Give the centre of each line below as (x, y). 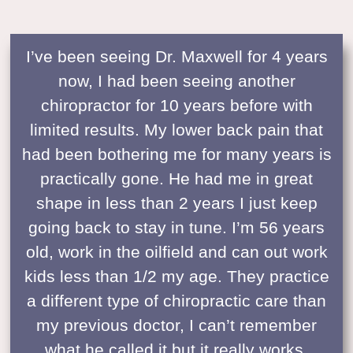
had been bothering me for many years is (176, 154)
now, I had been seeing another (176, 80)
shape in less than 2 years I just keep (176, 203)
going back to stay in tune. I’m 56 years (176, 227)
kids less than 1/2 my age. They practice (176, 276)
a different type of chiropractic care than (176, 300)
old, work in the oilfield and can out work (176, 251)
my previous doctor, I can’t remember (176, 325)
